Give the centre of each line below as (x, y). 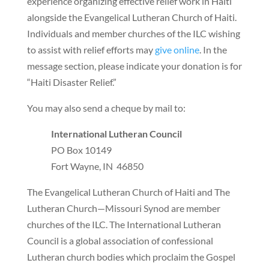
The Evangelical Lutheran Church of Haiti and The (128, 192)
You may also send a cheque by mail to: (106, 108)
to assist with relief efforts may (91, 50)
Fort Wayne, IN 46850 (97, 166)
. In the (213, 50)
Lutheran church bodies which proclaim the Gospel (131, 257)
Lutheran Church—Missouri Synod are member (123, 208)
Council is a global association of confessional (120, 241)
